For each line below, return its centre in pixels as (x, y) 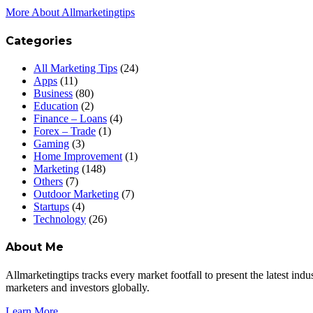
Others (48, 181)
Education (56, 105)
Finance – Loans (70, 118)
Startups (51, 206)
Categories (39, 41)
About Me (35, 247)
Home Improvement (78, 156)
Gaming (51, 143)
